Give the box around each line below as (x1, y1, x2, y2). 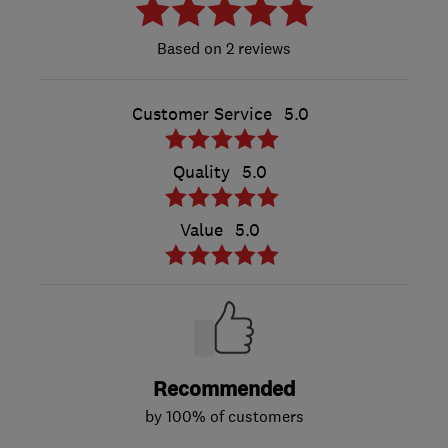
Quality (173, 160, 230, 183)
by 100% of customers (144, 405, 304, 426)
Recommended (153, 375, 295, 403)
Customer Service (131, 102, 272, 125)
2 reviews (222, 37, 291, 58)
